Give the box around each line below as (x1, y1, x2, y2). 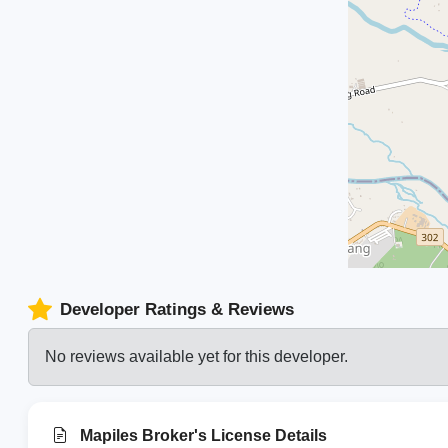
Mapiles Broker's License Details (76, 427, 327, 445)
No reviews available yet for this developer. (45, 348, 348, 366)
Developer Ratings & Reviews (60, 300, 294, 320)
